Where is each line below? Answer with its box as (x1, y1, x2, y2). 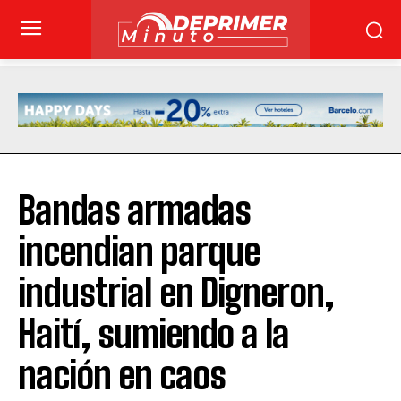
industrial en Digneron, (18, 270, 334, 316)
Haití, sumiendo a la (18, 311, 289, 357)
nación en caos (18, 353, 226, 398)
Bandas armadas (18, 188, 251, 234)
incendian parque (18, 229, 260, 275)
